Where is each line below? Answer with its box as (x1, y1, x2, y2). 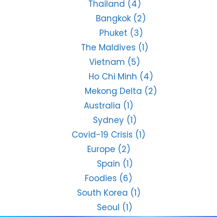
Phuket (99, 27, 127, 39)
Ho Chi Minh (89, 70, 137, 82)
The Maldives (81, 41, 136, 53)
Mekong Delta (85, 85, 142, 97)
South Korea (77, 186, 128, 199)
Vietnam (89, 56, 125, 68)
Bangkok (96, 12, 131, 24)
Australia (84, 99, 121, 111)
